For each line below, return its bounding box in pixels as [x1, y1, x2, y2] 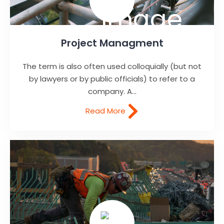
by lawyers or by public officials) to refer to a [29, 73, 195, 84]
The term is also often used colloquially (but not [22, 61, 201, 72]
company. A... [87, 86, 136, 97]
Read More [85, 105, 127, 116]
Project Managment [60, 36, 163, 50]
